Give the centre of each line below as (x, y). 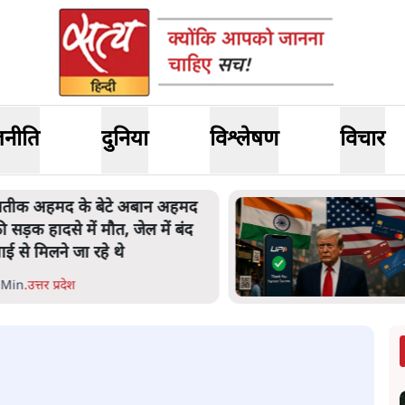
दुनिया (125, 140)
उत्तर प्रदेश (52, 286)
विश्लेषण (244, 140)
